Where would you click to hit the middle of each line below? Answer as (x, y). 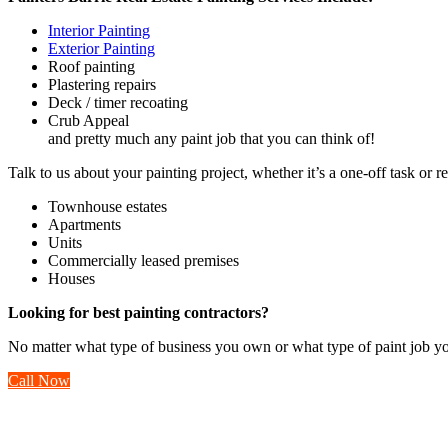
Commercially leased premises (143, 260)
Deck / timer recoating (118, 102)
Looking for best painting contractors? (138, 312)
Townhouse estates (107, 206)
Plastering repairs (102, 84)
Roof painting (91, 66)
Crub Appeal (88, 120)
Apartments (84, 224)
